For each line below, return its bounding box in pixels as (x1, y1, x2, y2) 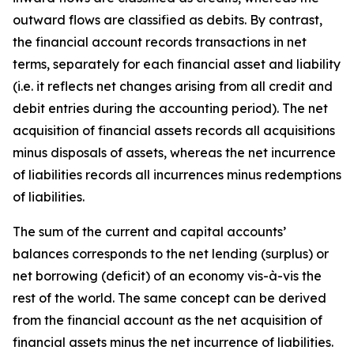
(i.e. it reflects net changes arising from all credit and (13, 78, 333, 94)
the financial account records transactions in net (13, 34, 307, 50)
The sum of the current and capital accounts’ (13, 224, 286, 239)
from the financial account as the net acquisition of (13, 312, 322, 328)
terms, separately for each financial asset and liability (13, 56, 341, 72)
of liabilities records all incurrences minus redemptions (13, 167, 341, 183)
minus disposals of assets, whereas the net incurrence (13, 145, 336, 160)
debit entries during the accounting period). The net (13, 100, 328, 116)
